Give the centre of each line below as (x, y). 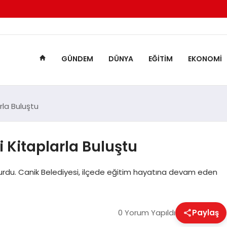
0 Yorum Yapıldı (146, 212)
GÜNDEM (77, 59)
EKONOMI (205, 59)
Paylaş (205, 212)
